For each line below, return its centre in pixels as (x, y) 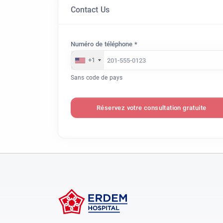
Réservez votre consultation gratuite (152, 108)
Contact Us (90, 10)
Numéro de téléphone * (104, 44)
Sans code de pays (97, 78)
